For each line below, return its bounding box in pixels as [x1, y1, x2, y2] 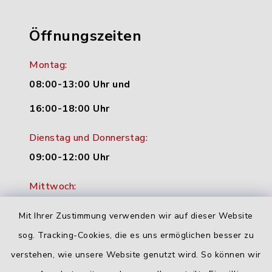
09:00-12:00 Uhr [29, 151, 110, 165]
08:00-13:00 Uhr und [29, 78, 131, 92]
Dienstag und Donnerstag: [29, 131, 148, 145]
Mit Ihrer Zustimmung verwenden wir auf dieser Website [19, 210, 253, 222]
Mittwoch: [29, 180, 76, 194]
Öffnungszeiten [29, 26, 141, 46]
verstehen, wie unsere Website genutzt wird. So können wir [11, 249, 261, 260]
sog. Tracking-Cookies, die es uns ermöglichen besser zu [18, 229, 254, 241]
